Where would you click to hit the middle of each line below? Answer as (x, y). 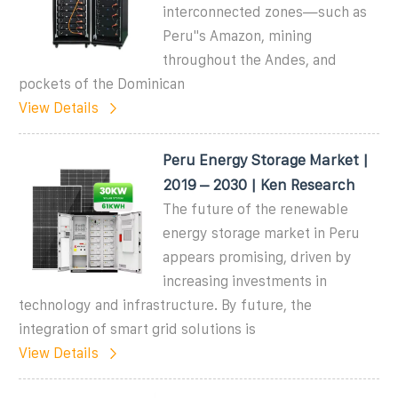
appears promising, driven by (258, 257)
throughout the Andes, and (250, 60)
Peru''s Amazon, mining (238, 36)
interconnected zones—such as (265, 12)
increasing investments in (245, 281)
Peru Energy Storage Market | (266, 159)
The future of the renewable (256, 209)
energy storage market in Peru (262, 233)
